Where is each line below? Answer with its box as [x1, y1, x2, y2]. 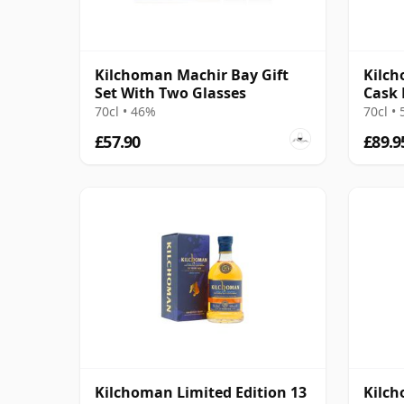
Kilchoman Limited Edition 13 [95, 381, 307, 402]
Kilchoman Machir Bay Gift [95, 64, 289, 85]
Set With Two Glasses [95, 82, 246, 103]
